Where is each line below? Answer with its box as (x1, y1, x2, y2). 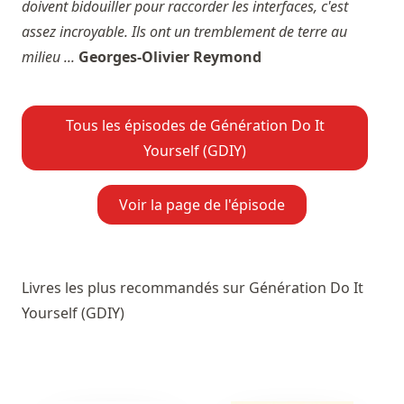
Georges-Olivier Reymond (78, 47, 262, 68)
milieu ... (22, 47, 75, 68)
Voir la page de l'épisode (119, 195, 285, 216)
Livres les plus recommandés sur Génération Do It (22, 278, 363, 298)
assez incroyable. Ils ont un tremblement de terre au (22, 22, 347, 42)
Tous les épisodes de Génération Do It (65, 115, 325, 136)
